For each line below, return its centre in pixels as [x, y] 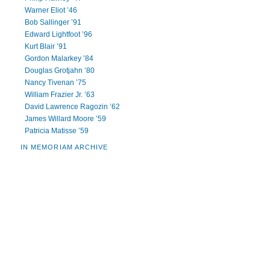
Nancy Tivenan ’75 [56, 83]
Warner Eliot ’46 [51, 10]
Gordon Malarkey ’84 [59, 58]
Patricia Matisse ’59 [57, 131]
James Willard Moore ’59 [66, 119]
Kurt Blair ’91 [46, 46]
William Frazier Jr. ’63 [60, 95]
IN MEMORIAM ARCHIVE [64, 147]
